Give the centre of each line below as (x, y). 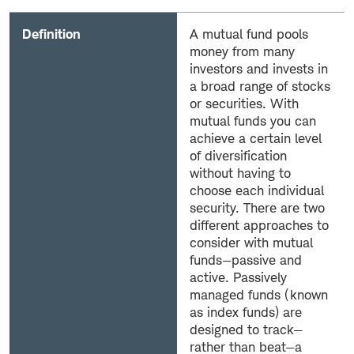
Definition (51, 34)
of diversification (238, 155)
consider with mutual (251, 242)
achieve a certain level (256, 138)
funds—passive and (246, 260)
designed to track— (246, 329)
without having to (240, 173)
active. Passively (238, 277)
